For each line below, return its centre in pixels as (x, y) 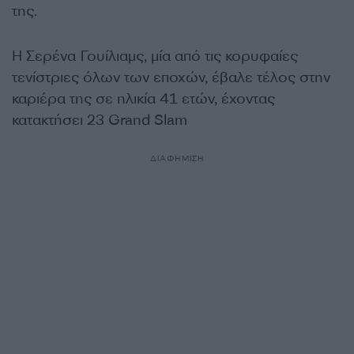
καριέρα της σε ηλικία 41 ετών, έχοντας (143, 98)
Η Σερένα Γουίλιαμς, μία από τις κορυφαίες (155, 56)
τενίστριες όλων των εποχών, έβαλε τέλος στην (171, 77)
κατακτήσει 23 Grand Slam (100, 120)
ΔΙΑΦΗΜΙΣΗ (177, 158)
